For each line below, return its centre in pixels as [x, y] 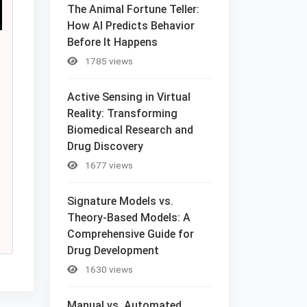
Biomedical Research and [130, 130]
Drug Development [113, 250]
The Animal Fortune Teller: [133, 9]
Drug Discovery [105, 146]
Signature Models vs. [120, 201]
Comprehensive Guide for [131, 234]
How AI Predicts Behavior [131, 25]
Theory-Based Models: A [129, 217]
